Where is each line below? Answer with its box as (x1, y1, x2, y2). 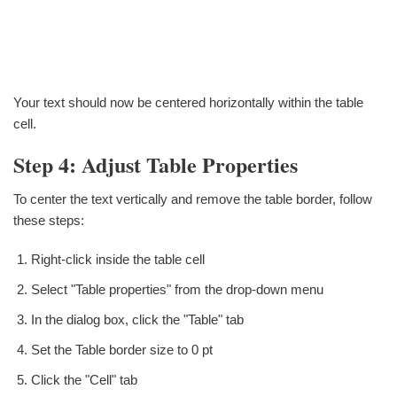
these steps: (13, 212, 84, 228)
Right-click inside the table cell (31, 251, 205, 267)
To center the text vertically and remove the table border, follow (13, 191, 372, 206)
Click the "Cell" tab (31, 371, 137, 387)
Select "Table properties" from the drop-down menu (31, 281, 323, 297)
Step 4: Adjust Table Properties (13, 148, 298, 180)
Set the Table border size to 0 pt (31, 341, 213, 357)
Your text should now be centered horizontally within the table (13, 94, 363, 110)
